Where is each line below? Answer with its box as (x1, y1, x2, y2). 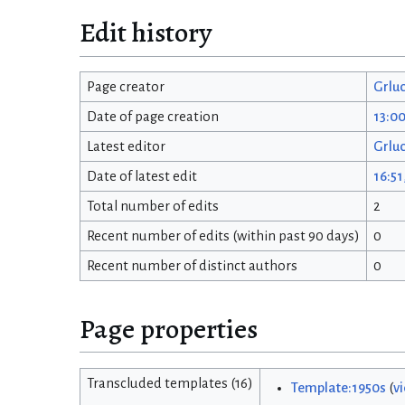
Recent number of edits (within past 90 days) (86, 229, 360, 244)
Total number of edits (86, 199, 219, 214)
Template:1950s (290, 381, 386, 396)
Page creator (86, 80, 165, 95)
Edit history (80, 14, 212, 52)
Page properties (80, 310, 258, 348)
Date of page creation (86, 109, 219, 125)
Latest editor (86, 139, 165, 155)
